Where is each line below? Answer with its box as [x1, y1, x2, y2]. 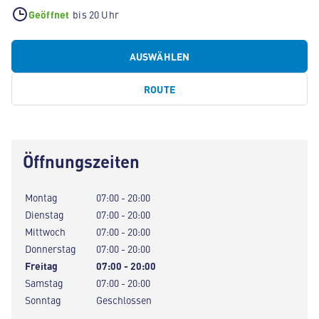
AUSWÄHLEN [129, 49, 190, 63]
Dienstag [25, 207, 64, 221]
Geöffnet [28, 7, 70, 21]
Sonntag [25, 293, 61, 307]
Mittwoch [25, 224, 66, 239]
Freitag [25, 258, 58, 273]
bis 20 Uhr [73, 7, 119, 21]
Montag [25, 190, 58, 204]
